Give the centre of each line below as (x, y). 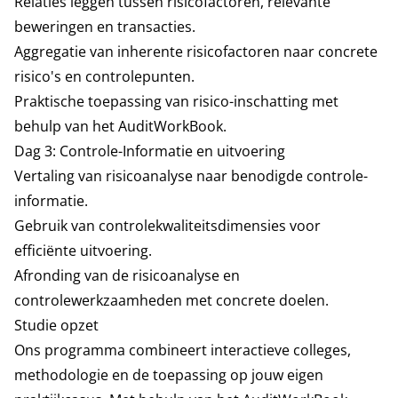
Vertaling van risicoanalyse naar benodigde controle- (191, 176)
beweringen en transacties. (105, 27)
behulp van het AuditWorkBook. (120, 126)
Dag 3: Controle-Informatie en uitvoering (150, 151)
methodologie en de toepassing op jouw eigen (169, 375)
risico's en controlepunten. (104, 76)
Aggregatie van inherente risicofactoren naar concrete (196, 52)
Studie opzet (58, 325)
